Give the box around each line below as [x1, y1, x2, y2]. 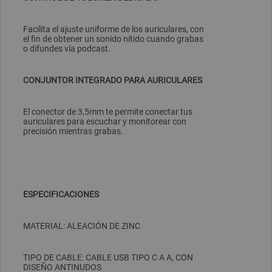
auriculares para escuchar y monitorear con [23, 117, 186, 127]
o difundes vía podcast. [23, 44, 110, 54]
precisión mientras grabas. [23, 126, 123, 137]
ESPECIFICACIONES [23, 189, 99, 200]
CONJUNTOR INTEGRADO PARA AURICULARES [23, 75, 202, 86]
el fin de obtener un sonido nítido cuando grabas [23, 34, 203, 44]
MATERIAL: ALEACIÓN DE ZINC [23, 221, 140, 231]
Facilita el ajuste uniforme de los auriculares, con [23, 24, 204, 35]
